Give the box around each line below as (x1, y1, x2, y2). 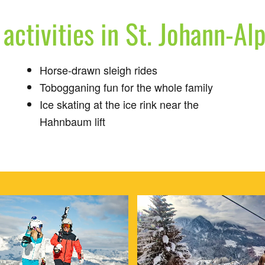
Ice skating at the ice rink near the (40, 96, 199, 112)
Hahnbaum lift (40, 114, 106, 129)
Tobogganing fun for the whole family (40, 79, 214, 95)
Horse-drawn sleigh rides (40, 62, 158, 77)
